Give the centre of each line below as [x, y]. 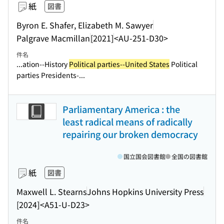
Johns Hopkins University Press [145, 191]
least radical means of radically [127, 121]
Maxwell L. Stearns [51, 191]
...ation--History [43, 64]
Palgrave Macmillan [53, 38]
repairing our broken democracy [130, 134]
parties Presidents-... [51, 75]
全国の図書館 [189, 156]
